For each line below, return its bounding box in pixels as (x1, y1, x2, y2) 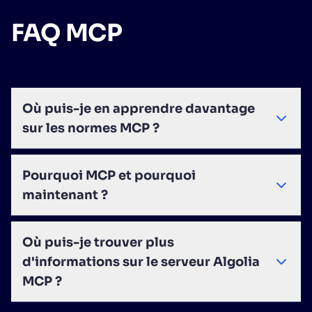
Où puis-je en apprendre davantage (22, 101, 255, 116)
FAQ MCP (11, 18, 123, 48)
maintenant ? (22, 187, 108, 203)
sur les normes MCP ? (22, 120, 159, 136)
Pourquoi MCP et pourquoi (22, 168, 196, 183)
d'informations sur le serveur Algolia (22, 254, 260, 270)
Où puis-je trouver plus (22, 235, 174, 250)
